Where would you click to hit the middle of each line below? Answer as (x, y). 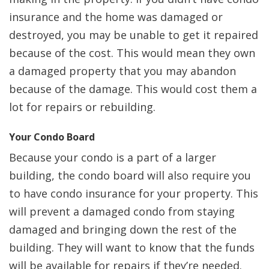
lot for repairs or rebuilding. (84, 107)
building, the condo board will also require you (130, 176)
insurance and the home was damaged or (116, 17)
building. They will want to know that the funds (132, 248)
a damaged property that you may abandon (122, 71)
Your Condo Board (52, 137)
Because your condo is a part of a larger (113, 158)
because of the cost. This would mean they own (132, 53)
